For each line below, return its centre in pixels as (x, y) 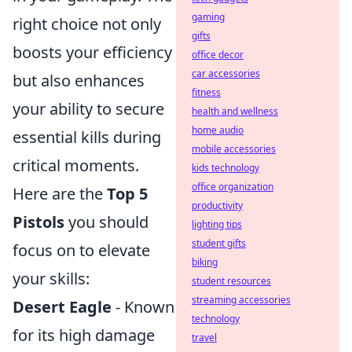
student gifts (219, 243)
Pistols (38, 222)
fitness (206, 92)
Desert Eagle (62, 307)
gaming (208, 17)
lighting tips (217, 224)
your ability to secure (88, 109)
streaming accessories (241, 300)
